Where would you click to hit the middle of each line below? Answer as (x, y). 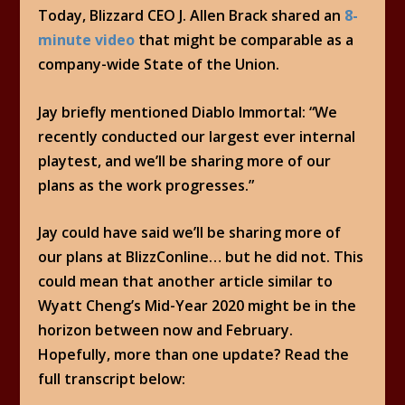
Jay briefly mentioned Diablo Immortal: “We (188, 112)
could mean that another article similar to (186, 282)
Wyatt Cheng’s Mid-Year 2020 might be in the (198, 306)
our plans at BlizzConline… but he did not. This (201, 257)
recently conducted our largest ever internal (197, 136)
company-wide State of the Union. (159, 64)
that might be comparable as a (245, 40)
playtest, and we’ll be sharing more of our (185, 160)
